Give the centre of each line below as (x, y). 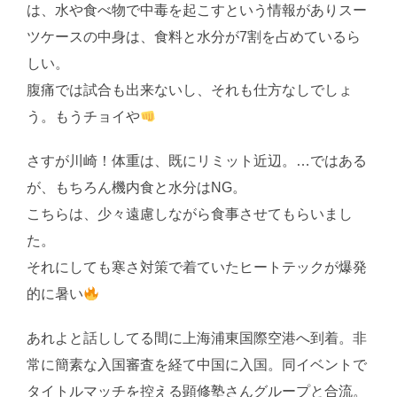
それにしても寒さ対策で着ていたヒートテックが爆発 (197, 268)
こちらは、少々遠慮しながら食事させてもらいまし (190, 214)
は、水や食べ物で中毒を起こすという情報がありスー (197, 11)
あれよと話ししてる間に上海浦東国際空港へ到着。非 (197, 339)
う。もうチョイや (83, 117)
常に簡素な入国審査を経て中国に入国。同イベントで (197, 365)
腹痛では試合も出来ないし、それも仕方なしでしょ (190, 90)
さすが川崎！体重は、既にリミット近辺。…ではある (197, 161)
